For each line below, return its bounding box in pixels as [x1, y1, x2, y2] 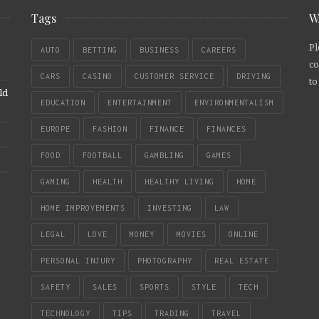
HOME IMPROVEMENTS [41, 203, 125, 212]
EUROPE [41, 124, 70, 133]
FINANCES [206, 124, 246, 133]
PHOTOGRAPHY [137, 256, 192, 265]
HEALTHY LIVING [145, 177, 214, 186]
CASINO [83, 71, 113, 80]
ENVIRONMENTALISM [194, 98, 274, 107]
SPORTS [140, 282, 169, 291]
